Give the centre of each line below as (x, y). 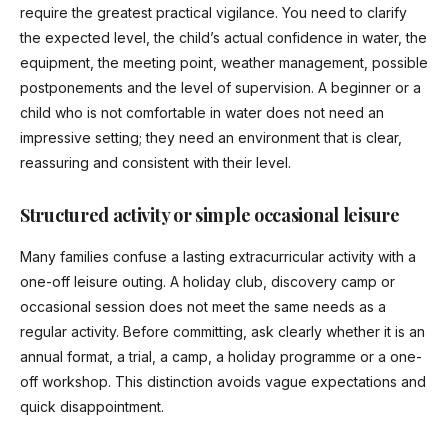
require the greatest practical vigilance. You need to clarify (213, 13)
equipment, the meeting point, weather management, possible (224, 63)
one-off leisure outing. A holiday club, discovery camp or (207, 282)
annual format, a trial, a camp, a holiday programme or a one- (221, 357)
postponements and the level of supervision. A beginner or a (220, 88)
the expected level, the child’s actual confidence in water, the (223, 38)
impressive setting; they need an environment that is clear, (211, 138)
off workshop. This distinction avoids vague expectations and (223, 382)
